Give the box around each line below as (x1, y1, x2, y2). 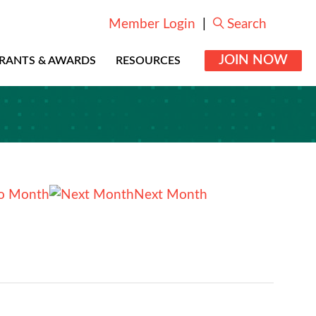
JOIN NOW (219, 54, 288, 67)
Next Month (134, 188, 207, 202)
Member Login (109, 18, 195, 31)
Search (227, 18, 267, 31)
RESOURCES (116, 55, 181, 66)
